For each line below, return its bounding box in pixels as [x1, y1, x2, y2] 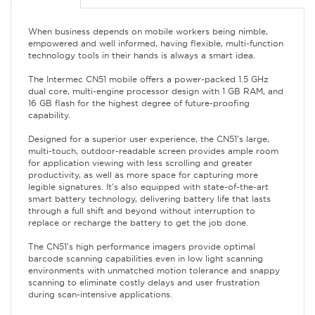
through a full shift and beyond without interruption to [28, 205, 255, 217]
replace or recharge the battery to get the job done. [28, 217, 248, 229]
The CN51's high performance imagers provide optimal [28, 241, 255, 252]
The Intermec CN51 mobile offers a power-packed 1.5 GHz [28, 74, 269, 85]
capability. [28, 110, 70, 121]
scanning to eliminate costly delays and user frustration [28, 277, 259, 288]
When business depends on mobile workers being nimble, [28, 26, 268, 37]
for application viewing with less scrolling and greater [28, 157, 252, 169]
